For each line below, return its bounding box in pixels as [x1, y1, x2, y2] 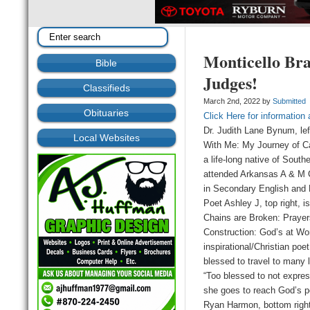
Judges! [203, 71, 258, 95]
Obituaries [84, 107, 129, 119]
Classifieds [82, 82, 130, 94]
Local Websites [73, 132, 140, 144]
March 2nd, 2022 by [203, 97, 273, 106]
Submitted [273, 97, 307, 106]
